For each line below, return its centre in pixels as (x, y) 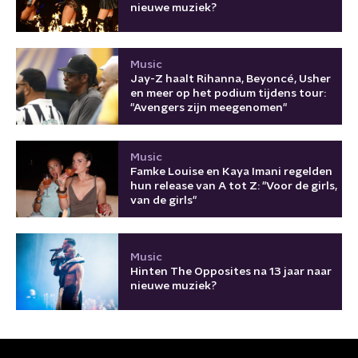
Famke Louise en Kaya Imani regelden (231, 171)
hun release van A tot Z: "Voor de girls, (234, 186)
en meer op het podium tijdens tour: (228, 93)
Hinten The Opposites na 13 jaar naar (231, 271)
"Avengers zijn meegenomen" (209, 107)
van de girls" (163, 200)
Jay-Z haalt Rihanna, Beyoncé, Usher (231, 79)
